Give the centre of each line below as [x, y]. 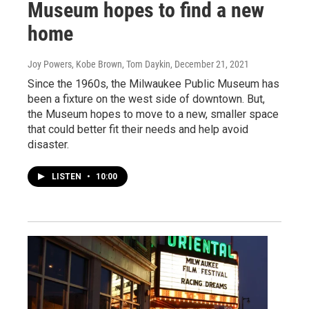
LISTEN [68, 176]
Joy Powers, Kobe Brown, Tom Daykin [99, 64]
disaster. [48, 144]
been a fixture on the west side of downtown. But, [146, 99]
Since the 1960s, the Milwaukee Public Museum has [153, 83]
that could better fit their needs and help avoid [138, 129]
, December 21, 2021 [210, 64]
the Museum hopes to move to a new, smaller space [153, 114]
